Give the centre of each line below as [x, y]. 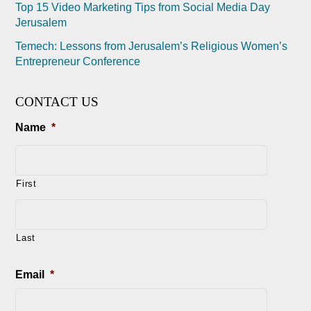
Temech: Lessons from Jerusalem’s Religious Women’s [152, 46]
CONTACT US [57, 101]
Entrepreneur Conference [78, 61]
